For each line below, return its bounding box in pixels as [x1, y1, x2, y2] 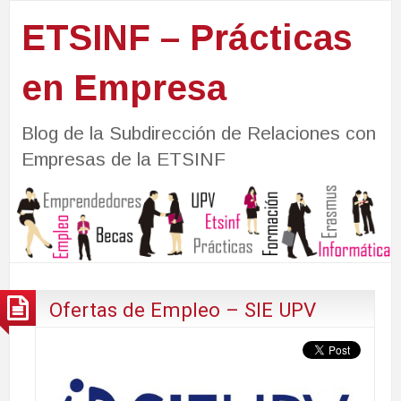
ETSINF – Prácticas [21, 17, 353, 57]
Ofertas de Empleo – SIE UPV [49, 297, 316, 321]
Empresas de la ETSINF [21, 148, 226, 169]
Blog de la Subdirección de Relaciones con [21, 122, 376, 143]
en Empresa [21, 67, 226, 107]
